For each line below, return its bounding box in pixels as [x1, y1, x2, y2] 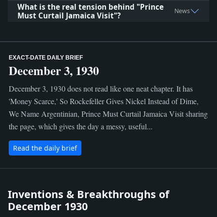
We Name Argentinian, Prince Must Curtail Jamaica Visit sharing [8, 108, 208, 119]
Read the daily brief [13, 143, 77, 153]
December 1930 [8, 199, 88, 213]
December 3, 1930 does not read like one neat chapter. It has [8, 83, 193, 93]
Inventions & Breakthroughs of [8, 187, 169, 201]
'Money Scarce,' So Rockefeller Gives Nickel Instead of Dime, [8, 96, 199, 106]
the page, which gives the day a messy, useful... [8, 121, 153, 131]
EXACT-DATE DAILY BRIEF [8, 55, 83, 61]
